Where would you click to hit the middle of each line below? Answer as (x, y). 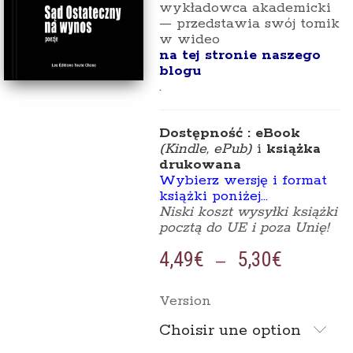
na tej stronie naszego (240, 55)
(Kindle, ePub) (205, 149)
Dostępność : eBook (229, 133)
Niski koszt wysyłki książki (248, 212)
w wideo (189, 39)
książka (291, 149)
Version (185, 301)
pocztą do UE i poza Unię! (243, 227)
